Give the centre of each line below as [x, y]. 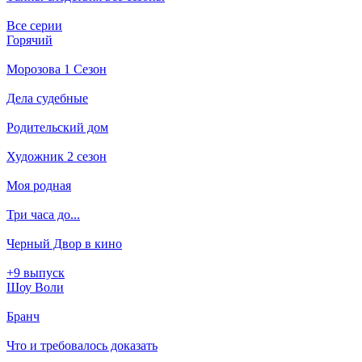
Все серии [34, 25]
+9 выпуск [36, 272]
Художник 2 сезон [57, 156]
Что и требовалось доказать [82, 345]
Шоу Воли [35, 287]
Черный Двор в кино [64, 243]
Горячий [29, 40]
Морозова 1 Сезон [57, 69]
